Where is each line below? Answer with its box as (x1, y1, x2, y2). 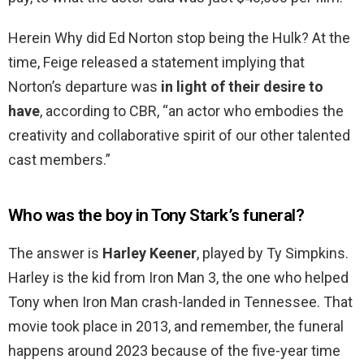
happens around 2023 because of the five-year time (8, 342, 340, 360)
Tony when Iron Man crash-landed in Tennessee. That (8, 293, 353, 311)
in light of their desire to (161, 78, 323, 96)
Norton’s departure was (8, 78, 161, 96)
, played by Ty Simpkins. (197, 245, 349, 262)
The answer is (8, 245, 102, 262)
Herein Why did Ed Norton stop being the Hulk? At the (8, 29, 350, 47)
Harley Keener (102, 245, 197, 262)
